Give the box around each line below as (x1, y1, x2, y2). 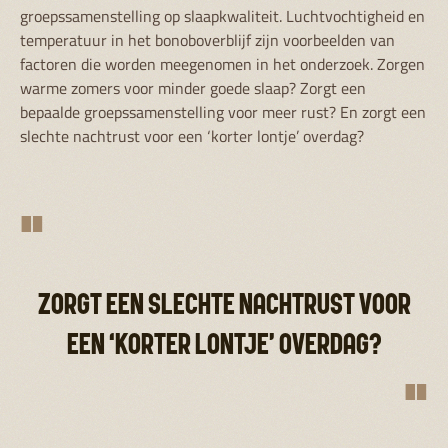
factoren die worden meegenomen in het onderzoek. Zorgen (20, 52, 425, 76)
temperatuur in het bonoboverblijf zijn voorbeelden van (20, 28, 395, 52)
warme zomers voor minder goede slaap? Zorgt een (20, 76, 366, 100)
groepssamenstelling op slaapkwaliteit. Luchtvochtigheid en (20, 4, 425, 28)
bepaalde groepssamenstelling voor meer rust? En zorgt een (20, 100, 426, 124)
